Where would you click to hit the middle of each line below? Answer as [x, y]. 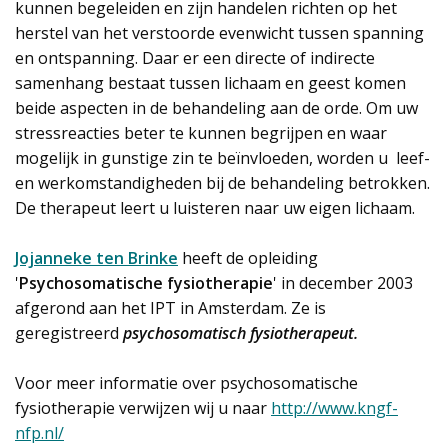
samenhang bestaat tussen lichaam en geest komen [210, 83]
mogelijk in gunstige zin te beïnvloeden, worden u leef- [222, 158]
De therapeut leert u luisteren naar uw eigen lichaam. [217, 208]
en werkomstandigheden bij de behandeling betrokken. [222, 183]
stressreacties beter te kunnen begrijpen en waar [201, 133]
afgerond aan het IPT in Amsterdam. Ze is [170, 308]
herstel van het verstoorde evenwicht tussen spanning [219, 33]
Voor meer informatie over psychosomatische [186, 383]
